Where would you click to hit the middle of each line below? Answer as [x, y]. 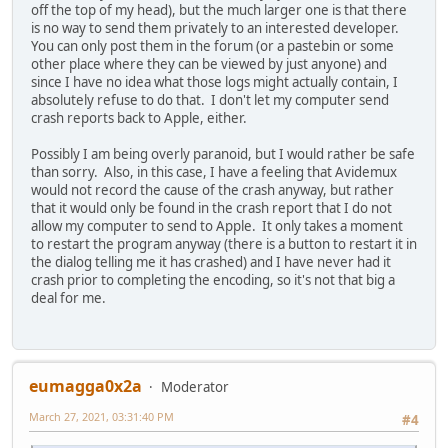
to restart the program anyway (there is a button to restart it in [224, 244]
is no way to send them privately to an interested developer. [216, 28]
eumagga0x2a [85, 385]
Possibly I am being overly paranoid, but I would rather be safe [223, 154]
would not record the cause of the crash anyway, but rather [212, 190]
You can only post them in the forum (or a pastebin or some [212, 46]
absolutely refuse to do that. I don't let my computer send [210, 100]
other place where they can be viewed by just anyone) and [209, 64]
